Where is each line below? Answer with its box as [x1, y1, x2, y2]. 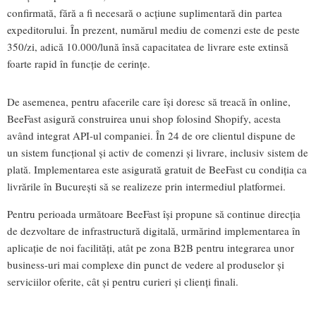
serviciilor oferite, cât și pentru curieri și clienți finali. [7, 274, 242, 288]
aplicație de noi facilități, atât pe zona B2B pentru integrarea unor [7, 240, 294, 255]
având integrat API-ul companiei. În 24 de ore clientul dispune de [7, 128, 296, 142]
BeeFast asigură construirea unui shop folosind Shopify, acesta [7, 111, 281, 126]
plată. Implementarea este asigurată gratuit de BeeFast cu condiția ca [7, 162, 307, 176]
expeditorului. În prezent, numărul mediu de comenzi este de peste [7, 22, 300, 37]
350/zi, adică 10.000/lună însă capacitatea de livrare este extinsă [7, 39, 288, 54]
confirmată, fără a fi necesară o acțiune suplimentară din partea [7, 5, 282, 20]
